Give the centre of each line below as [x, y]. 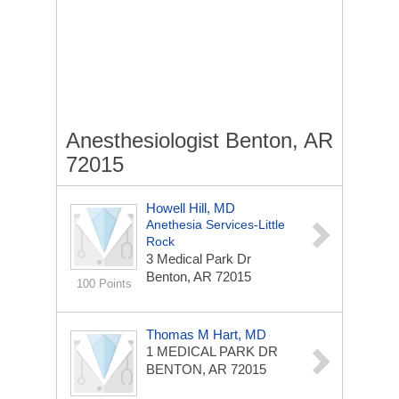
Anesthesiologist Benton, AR [199, 140]
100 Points [104, 284]
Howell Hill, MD [191, 208]
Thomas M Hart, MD [206, 334]
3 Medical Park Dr [199, 259]
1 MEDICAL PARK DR [212, 351]
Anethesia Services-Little [216, 224]
